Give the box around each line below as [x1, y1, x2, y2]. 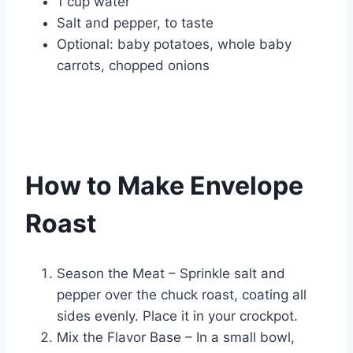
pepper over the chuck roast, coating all [57, 287, 307, 303]
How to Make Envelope [25, 169, 303, 201]
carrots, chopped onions [57, 58, 210, 74]
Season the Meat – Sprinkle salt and [57, 266, 285, 282]
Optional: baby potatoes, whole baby [57, 36, 292, 53]
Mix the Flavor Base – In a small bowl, [57, 329, 295, 346]
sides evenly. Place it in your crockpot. [57, 308, 298, 325]
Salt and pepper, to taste [57, 15, 214, 32]
